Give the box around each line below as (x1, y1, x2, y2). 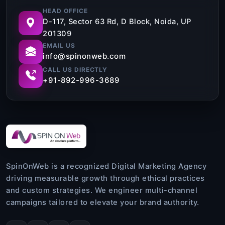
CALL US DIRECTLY (43, 65, 108, 73)
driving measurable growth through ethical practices (6, 173, 205, 183)
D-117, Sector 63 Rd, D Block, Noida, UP (43, 17, 191, 26)
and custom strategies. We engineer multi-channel (6, 185, 197, 195)
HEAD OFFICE (43, 7, 88, 15)
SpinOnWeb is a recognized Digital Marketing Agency (6, 161, 206, 171)
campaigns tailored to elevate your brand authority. (6, 197, 199, 207)
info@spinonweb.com (43, 51, 126, 61)
